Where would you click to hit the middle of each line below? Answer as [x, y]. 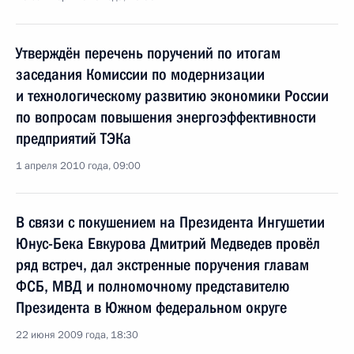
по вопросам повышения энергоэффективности [166, 117]
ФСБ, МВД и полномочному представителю [153, 286]
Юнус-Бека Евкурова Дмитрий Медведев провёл [168, 243]
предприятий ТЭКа [73, 138]
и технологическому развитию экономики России [172, 96]
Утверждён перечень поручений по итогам [148, 53]
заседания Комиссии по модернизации [140, 74]
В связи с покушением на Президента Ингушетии [170, 222]
